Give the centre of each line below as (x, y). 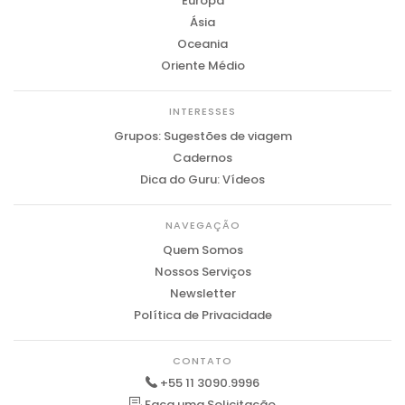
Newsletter (202, 294)
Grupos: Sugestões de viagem (202, 137)
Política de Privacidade (202, 316)
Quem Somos (202, 250)
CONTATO (202, 361)
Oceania (202, 44)
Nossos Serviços (202, 272)
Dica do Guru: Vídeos (202, 180)
